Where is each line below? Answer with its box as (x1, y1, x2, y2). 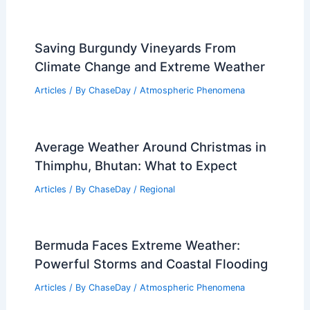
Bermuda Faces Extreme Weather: (34, 237, 240, 253)
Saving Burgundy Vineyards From (34, 39, 236, 55)
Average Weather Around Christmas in (34, 138, 266, 154)
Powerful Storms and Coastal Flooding (34, 256, 268, 272)
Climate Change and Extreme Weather (34, 58, 265, 74)
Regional (139, 183, 175, 194)
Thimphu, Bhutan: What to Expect (34, 157, 237, 173)
